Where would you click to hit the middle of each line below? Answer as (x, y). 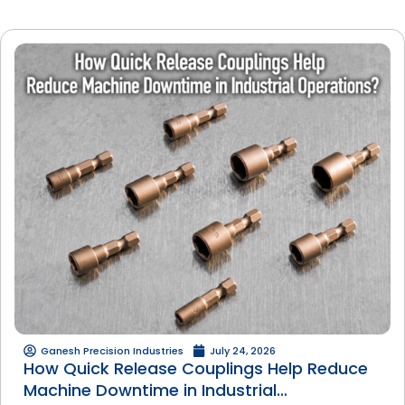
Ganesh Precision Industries (112, 351)
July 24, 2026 (243, 351)
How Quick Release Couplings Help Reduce (196, 369)
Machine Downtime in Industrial (150, 391)
